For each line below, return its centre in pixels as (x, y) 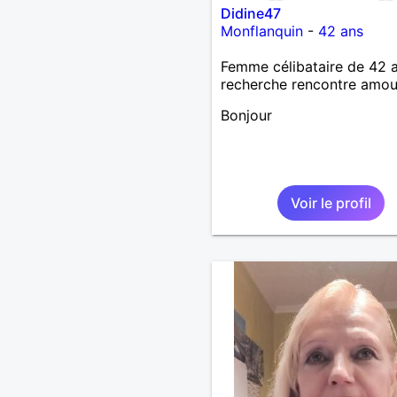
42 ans (340, 31)
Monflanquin (261, 31)
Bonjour (246, 115)
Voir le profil (331, 202)
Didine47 (250, 13)
